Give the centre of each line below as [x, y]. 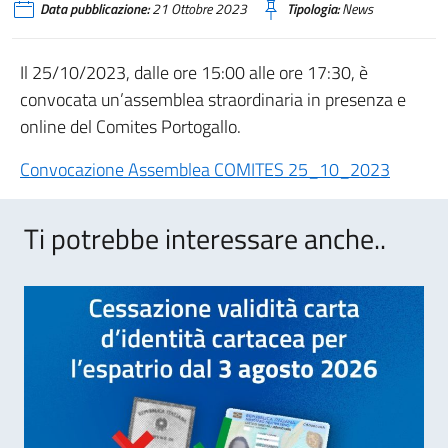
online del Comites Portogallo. [130, 126]
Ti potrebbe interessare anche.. [205, 238]
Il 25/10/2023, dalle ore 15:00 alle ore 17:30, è [194, 72]
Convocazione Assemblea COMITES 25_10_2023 [205, 169]
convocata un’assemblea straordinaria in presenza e [213, 99]
